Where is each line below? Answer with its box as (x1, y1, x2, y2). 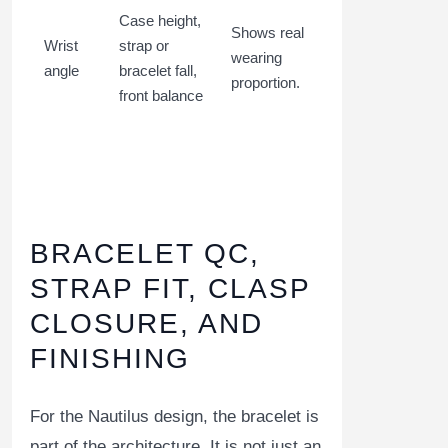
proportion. (231, 74, 300, 92)
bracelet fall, (119, 62, 197, 80)
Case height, (119, 12, 201, 30)
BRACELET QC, (30, 238, 260, 270)
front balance (119, 87, 203, 105)
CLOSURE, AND (30, 308, 263, 340)
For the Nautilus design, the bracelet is (30, 407, 319, 427)
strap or (119, 37, 169, 55)
